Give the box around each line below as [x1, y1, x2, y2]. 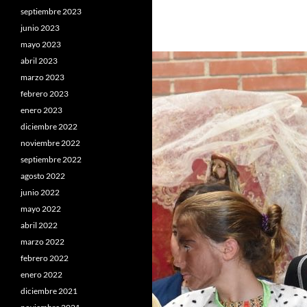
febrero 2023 [21, 88, 69, 99]
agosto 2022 [21, 171, 65, 181]
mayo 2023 [21, 39, 61, 49]
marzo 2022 [21, 236, 64, 247]
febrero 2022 [21, 253, 69, 263]
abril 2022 [21, 220, 58, 230]
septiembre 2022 [21, 154, 82, 164]
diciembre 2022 [21, 121, 77, 132]
